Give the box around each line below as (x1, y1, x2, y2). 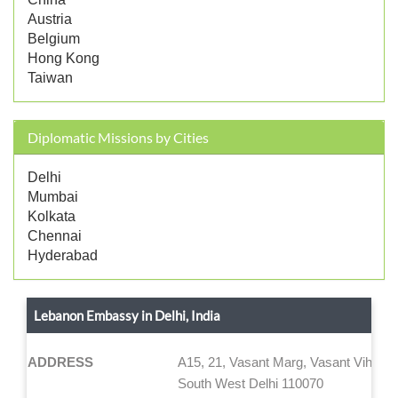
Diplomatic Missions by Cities (28, 128, 209, 146)
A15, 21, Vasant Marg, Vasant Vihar (177, 354, 384, 370)
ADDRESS (27, 354, 93, 370)
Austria (28, 11, 72, 27)
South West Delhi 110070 (177, 375, 323, 391)
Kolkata (28, 208, 76, 224)
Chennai (28, 227, 82, 243)
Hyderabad (28, 247, 98, 263)
